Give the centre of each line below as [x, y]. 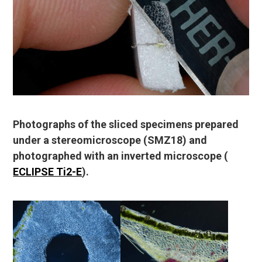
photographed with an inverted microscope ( [121, 156]
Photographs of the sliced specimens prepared [126, 124]
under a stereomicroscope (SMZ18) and [110, 140]
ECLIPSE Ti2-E [48, 171]
